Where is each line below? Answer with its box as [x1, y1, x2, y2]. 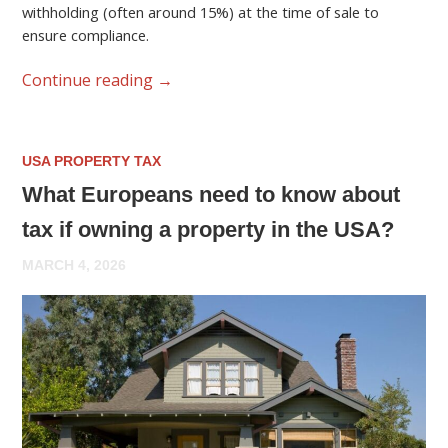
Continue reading [22, 69, 158, 92]
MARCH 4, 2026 [22, 257, 127, 274]
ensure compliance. [22, 25, 150, 46]
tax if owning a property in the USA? [22, 217, 395, 243]
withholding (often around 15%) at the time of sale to [22, 2, 380, 23]
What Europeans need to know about [22, 182, 401, 208]
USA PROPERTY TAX [22, 152, 162, 169]
